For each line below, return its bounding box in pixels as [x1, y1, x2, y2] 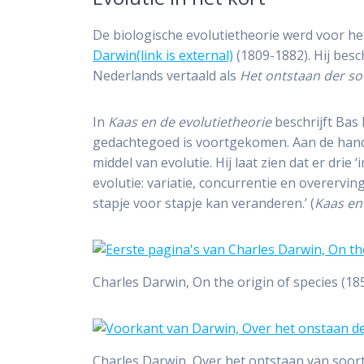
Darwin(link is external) [93, 46, 234, 65]
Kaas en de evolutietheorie [108, 113, 272, 132]
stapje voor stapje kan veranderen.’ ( [93, 194, 315, 213]
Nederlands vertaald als [93, 67, 240, 85]
